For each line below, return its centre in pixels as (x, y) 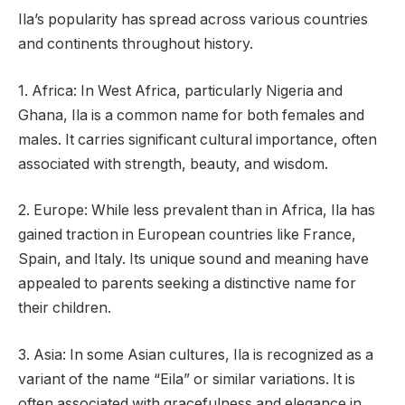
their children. (65, 308)
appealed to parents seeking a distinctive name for (187, 284)
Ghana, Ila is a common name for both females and (191, 115)
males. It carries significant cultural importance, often (198, 139)
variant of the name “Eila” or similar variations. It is (187, 379)
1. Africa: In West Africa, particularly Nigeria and (180, 90)
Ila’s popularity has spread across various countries (193, 20)
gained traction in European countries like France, (187, 235)
